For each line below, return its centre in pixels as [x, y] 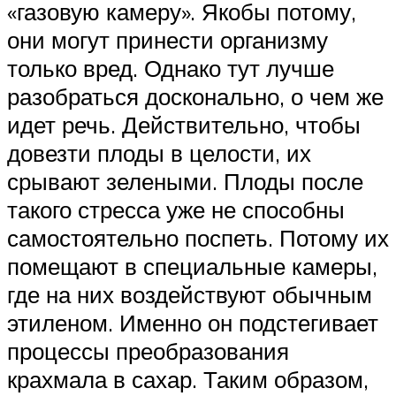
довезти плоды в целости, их [159, 152]
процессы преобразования [148, 350]
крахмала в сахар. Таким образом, [188, 379]
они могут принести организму [168, 39]
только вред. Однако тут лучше [171, 68]
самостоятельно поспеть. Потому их [198, 237]
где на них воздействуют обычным [190, 294]
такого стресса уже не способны [176, 209]
